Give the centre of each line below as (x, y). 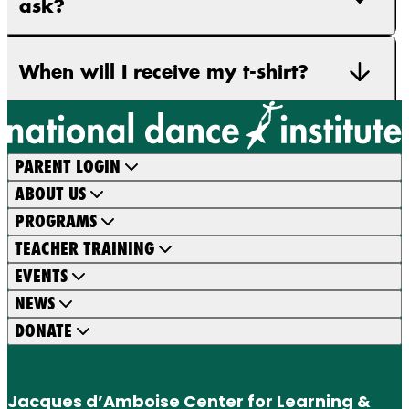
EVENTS (41, 277)
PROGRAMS (56, 222)
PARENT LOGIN (68, 167)
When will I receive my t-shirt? (164, 72)
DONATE (43, 331)
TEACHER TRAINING (84, 249)
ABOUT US (50, 194)
